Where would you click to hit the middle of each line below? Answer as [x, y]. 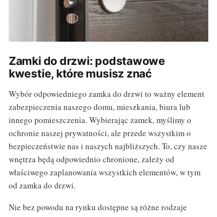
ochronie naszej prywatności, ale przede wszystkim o [100, 133]
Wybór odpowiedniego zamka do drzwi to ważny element [106, 94]
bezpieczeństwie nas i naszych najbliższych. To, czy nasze [108, 146]
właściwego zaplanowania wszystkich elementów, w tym [104, 172]
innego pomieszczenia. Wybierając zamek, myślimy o [100, 120]
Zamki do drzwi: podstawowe [87, 61]
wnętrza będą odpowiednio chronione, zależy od [91, 159]
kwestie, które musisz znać [80, 74]
